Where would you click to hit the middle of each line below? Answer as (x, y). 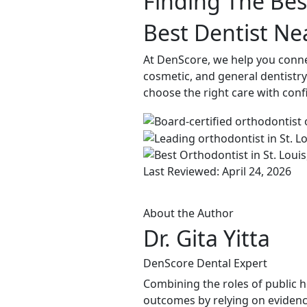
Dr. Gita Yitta (207, 238)
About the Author (188, 213)
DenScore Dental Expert (205, 263)
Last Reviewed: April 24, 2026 (217, 172)
